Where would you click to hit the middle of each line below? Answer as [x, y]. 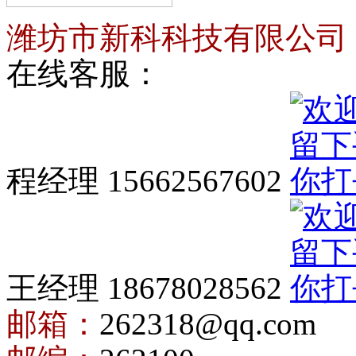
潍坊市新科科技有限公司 [177, 38]
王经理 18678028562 [148, 288]
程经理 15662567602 [148, 181]
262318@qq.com [208, 324]
